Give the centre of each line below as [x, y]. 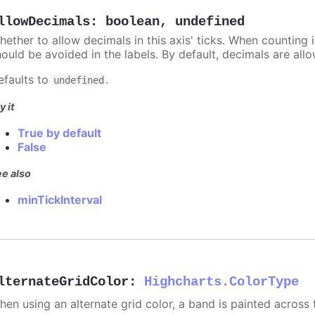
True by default [60, 133]
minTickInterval [60, 200]
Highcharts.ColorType [222, 282]
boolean [133, 22]
